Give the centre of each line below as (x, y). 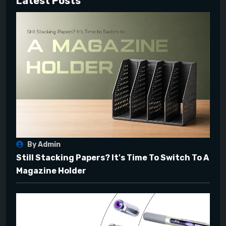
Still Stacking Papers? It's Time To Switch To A (112, 158)
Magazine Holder (51, 171)
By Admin (43, 145)
